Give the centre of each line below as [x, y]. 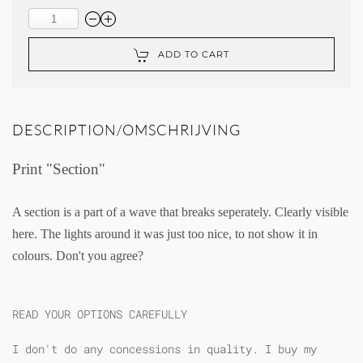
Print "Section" [59, 169]
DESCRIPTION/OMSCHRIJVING [126, 129]
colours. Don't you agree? [78, 255]
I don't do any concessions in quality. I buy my [164, 348]
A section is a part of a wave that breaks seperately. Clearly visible [180, 211]
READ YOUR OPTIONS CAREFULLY [100, 314]
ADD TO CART [194, 54]
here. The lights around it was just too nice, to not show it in [165, 233]
